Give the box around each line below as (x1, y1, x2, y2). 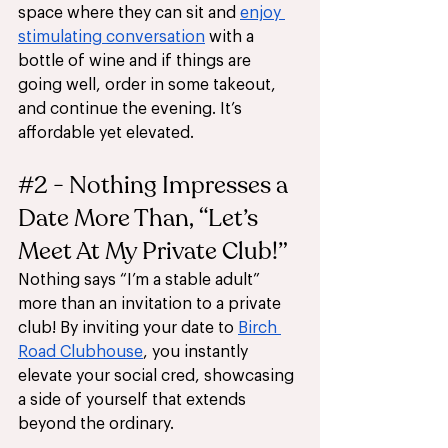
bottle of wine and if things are (18, 53, 255, 70)
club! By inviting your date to (18, 320, 238, 337)
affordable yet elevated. (18, 125, 194, 142)
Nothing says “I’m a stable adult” (18, 272, 264, 289)
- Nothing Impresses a (48, 169, 293, 203)
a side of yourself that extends (18, 392, 250, 409)
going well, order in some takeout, (18, 77, 280, 94)
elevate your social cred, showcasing (18, 368, 298, 385)
